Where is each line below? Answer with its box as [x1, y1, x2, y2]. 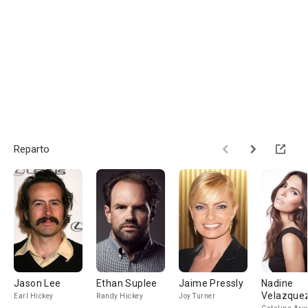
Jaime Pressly [179, 278, 244, 289]
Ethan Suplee [96, 278, 157, 289]
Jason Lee [14, 278, 61, 289]
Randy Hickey [96, 292, 143, 300]
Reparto [14, 143, 49, 155]
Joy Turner [179, 292, 215, 300]
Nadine [261, 278, 294, 289]
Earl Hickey [14, 292, 54, 300]
